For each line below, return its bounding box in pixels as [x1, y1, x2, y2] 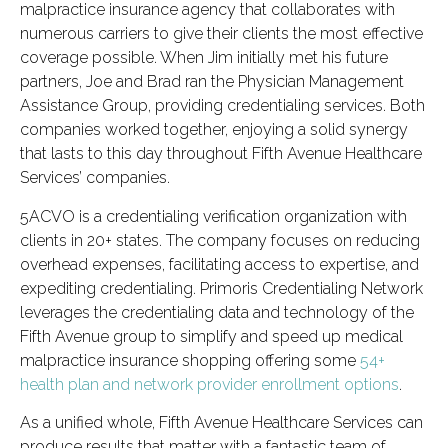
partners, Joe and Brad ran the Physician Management [20, 72, 404, 92]
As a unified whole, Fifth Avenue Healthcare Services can [20, 412, 423, 432]
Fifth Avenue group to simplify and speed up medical [20, 326, 403, 346]
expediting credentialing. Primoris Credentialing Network [20, 278, 423, 298]
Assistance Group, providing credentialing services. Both [20, 96, 425, 116]
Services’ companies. [20, 168, 170, 188]
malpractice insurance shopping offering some [20, 350, 360, 370]
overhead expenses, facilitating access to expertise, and [20, 254, 419, 274]
